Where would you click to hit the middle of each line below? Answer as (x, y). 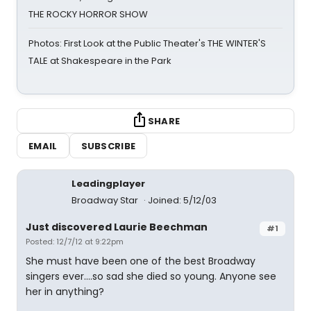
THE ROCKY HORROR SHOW (88, 14)
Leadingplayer (108, 184)
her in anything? (65, 292)
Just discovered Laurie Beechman (117, 227)
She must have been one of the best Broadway (141, 261)
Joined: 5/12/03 (182, 200)
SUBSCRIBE (108, 146)
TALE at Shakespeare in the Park (100, 61)
